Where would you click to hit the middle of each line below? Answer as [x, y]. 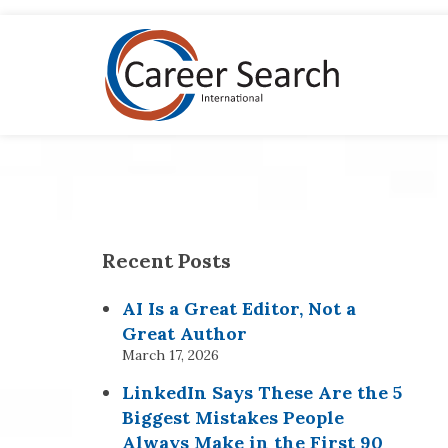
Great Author [184, 333]
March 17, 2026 [170, 355]
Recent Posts [166, 260]
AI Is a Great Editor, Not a [239, 308]
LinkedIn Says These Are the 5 [262, 392]
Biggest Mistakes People [233, 417]
